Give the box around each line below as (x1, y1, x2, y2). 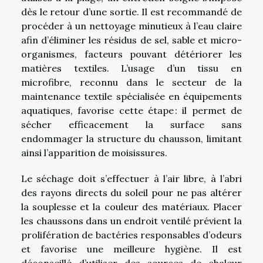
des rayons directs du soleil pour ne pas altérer (21, 187, 242, 199)
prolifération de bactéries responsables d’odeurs (21, 229, 242, 241)
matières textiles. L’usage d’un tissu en (21, 62, 242, 75)
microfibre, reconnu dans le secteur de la (21, 76, 242, 89)
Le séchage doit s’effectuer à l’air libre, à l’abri (21, 173, 242, 185)
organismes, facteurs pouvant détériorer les (21, 48, 242, 60)
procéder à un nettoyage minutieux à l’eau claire (21, 20, 242, 32)
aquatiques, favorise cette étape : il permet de (21, 104, 242, 117)
